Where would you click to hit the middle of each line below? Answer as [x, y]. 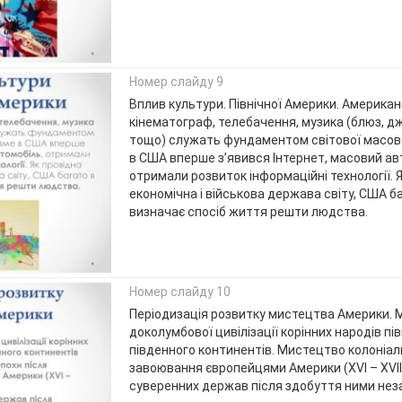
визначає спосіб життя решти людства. [248, 212]
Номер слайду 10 [179, 292]
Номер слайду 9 [176, 82]
